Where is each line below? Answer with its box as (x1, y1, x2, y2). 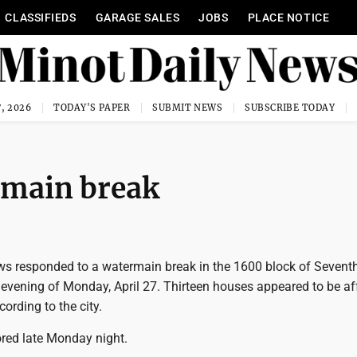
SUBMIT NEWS (152, 102, 223, 113)
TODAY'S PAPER (53, 102, 131, 113)
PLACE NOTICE (247, 11, 330, 24)
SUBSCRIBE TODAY (245, 102, 335, 113)
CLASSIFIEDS (5, 11, 76, 24)
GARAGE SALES (95, 11, 180, 24)
